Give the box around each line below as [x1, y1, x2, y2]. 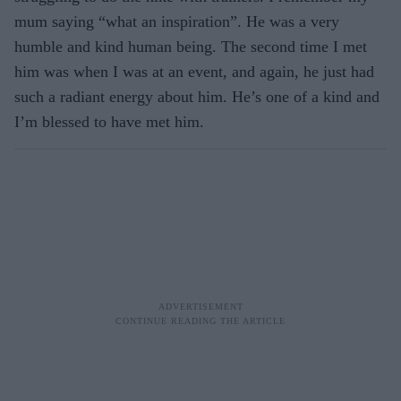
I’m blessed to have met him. [14, 112, 204, 131]
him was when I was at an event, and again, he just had [14, 62, 374, 81]
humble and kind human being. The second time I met [14, 37, 367, 55]
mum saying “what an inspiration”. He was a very [14, 12, 339, 30]
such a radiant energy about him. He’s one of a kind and [14, 87, 380, 106]
